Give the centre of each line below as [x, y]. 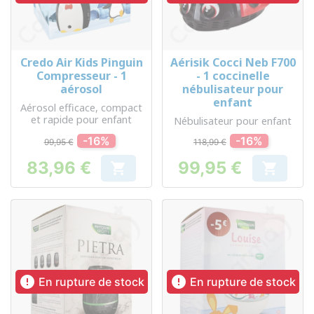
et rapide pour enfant [81, 120]
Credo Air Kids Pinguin [81, 62]
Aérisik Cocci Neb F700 [233, 62]
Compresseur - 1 [81, 76]
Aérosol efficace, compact [81, 108]
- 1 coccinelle [233, 76]
